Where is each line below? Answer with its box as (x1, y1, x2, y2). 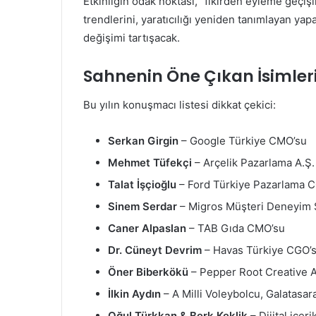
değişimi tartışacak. (83, 31, 180, 45)
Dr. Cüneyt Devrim (108, 243, 202, 257)
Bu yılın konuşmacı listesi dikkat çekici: (83, 97, 276, 111)
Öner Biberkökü (108, 265, 188, 279)
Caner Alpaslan (108, 221, 186, 235)
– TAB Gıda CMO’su (186, 221, 285, 235)
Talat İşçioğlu (108, 177, 176, 191)
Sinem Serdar (108, 199, 177, 213)
